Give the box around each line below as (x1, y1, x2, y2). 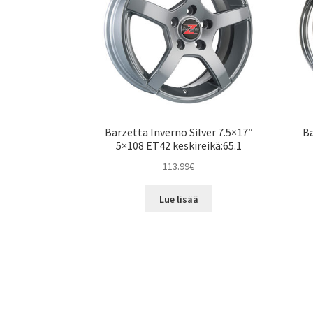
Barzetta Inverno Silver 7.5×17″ (104, 125, 253, 140)
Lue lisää (159, 192, 198, 205)
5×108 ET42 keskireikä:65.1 (115, 138, 242, 153)
